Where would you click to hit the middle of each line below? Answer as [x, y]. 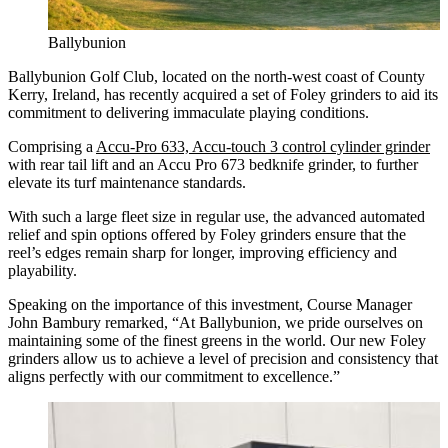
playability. [42, 270]
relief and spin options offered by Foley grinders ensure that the [207, 234]
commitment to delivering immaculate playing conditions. [188, 112]
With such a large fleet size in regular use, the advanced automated [216, 216]
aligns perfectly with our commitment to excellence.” [174, 376]
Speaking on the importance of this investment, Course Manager [210, 304]
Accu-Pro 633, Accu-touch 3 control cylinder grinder [263, 146]
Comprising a [52, 146]
